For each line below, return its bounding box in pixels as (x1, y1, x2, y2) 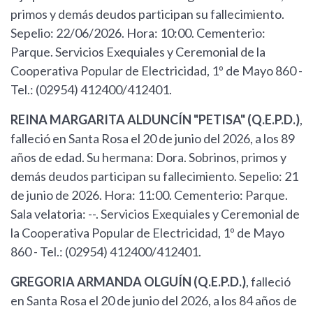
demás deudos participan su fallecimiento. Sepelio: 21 (10, 168, 298, 184)
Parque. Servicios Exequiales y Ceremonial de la (10, 44, 265, 59)
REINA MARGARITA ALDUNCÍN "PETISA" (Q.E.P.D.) (10, 112, 300, 127)
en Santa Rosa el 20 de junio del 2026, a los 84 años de (10, 293, 297, 308)
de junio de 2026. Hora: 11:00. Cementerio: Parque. (10, 187, 288, 203)
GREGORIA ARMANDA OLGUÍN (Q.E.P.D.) (10, 274, 246, 289)
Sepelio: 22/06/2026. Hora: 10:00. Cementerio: (10, 25, 265, 41)
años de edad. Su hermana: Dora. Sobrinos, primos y (10, 150, 286, 165)
